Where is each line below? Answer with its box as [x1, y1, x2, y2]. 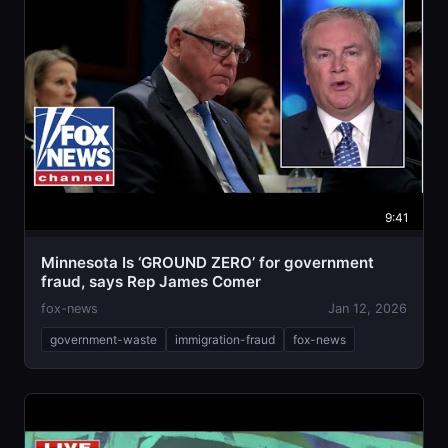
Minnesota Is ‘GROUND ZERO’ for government [41, 253, 374, 273]
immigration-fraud [175, 332, 275, 348]
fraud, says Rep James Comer [41, 272, 261, 292]
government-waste [50, 332, 157, 348]
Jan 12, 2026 [328, 301, 407, 317]
